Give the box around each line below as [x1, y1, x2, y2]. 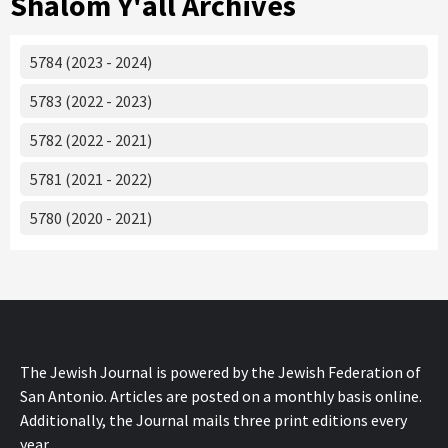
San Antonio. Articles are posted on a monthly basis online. [20, 385, 422, 406]
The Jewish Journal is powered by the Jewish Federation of [20, 361, 421, 382]
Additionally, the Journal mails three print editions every [20, 409, 407, 430]
